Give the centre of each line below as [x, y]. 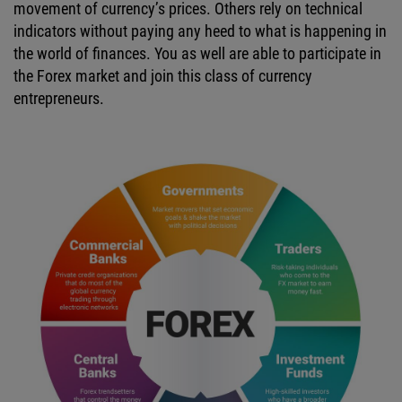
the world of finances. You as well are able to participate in [197, 53]
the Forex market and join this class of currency [163, 76]
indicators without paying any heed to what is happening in [200, 31]
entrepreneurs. [59, 98]
